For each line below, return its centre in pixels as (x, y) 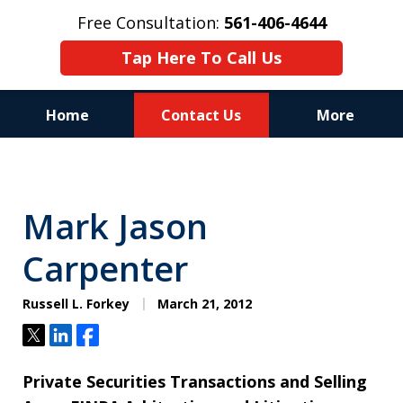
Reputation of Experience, (201, 168)
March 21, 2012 (203, 304)
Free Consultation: (150, 22)
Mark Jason (115, 226)
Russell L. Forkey (76, 304)
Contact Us (201, 116)
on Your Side (201, 219)
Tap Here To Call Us (201, 58)
